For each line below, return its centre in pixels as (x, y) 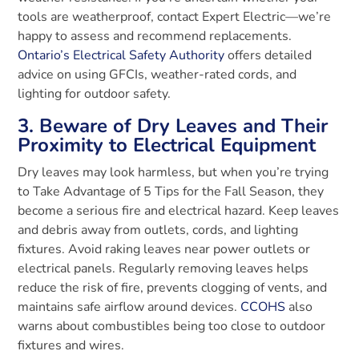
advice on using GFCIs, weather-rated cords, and (157, 74)
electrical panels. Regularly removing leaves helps (163, 268)
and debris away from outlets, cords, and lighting (158, 230)
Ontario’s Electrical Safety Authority (121, 55)
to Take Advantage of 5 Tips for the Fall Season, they (171, 191)
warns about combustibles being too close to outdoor (172, 326)
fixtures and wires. (71, 345)
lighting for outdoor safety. (95, 93)
